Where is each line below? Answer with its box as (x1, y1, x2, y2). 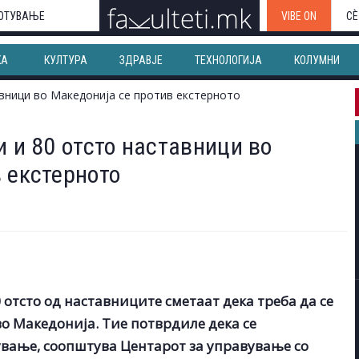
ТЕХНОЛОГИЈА (194, 54, 262, 67)
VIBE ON (281, 10, 317, 22)
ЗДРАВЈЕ (119, 54, 163, 67)
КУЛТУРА (43, 54, 87, 67)
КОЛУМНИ (293, 54, 340, 67)
